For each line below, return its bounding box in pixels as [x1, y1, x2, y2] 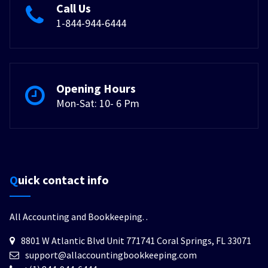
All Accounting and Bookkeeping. [10, 210, 146, 223]
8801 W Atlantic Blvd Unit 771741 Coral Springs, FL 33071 [21, 234, 251, 246]
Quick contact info [18, 172, 109, 187]
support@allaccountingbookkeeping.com [25, 248, 197, 261]
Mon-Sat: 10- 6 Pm [56, 96, 139, 110]
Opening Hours [56, 80, 136, 96]
